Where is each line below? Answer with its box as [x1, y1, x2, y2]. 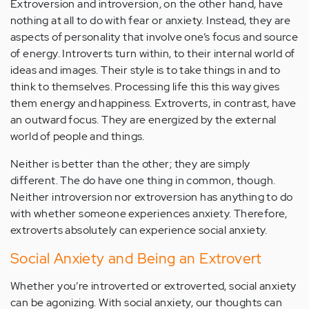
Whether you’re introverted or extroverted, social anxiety [10, 279, 297, 294]
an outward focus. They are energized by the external [10, 112, 277, 128]
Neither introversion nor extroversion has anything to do [10, 190, 293, 205]
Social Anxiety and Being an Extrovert [10, 249, 262, 268]
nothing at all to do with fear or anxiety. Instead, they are [10, 13, 290, 28]
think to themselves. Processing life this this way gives [10, 79, 280, 94]
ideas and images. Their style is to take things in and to [10, 63, 281, 78]
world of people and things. [10, 129, 145, 144]
